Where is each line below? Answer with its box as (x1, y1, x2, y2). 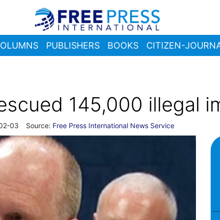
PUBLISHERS (46, 40, 100, 51)
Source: (26, 121, 53, 130)
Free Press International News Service (53, 121, 174, 130)
